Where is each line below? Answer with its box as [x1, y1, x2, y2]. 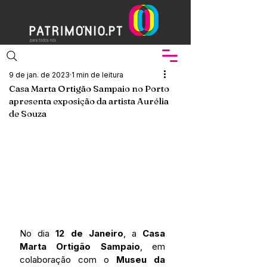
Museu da [116, 253, 165, 265]
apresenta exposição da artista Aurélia [9, 95, 169, 107]
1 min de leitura [72, 70, 123, 79]
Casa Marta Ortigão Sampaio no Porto [9, 83, 169, 94]
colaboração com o [20, 253, 116, 265]
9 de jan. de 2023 [9, 70, 70, 79]
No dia [20, 227, 56, 239]
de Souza [9, 108, 46, 119]
